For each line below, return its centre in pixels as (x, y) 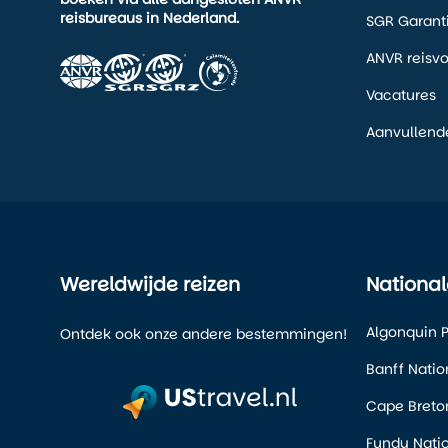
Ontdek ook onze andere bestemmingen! (203, 334)
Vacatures (401, 95)
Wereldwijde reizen (150, 285)
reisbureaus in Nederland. (149, 18)
